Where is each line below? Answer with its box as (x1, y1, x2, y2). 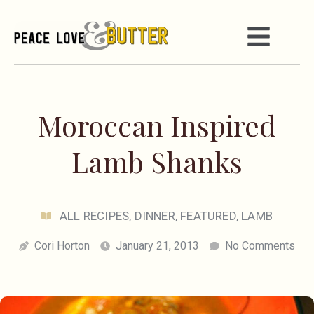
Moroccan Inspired (38, 107, 276, 144)
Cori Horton (34, 239, 90, 253)
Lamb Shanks (71, 143, 243, 181)
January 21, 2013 (116, 239, 199, 253)
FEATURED (180, 209, 236, 224)
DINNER (134, 209, 175, 224)
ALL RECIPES (59, 209, 130, 224)
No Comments (225, 239, 295, 253)
